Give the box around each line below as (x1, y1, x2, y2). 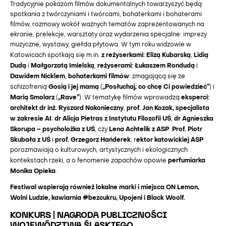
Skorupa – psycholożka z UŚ (10, 126, 95, 133)
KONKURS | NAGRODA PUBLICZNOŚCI (10, 211, 167, 220)
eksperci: (181, 94, 209, 101)
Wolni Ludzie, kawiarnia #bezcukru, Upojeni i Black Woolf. (10, 195, 185, 202)
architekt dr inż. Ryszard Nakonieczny (10, 105, 124, 111)
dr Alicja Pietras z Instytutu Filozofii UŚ (54, 116, 171, 122)
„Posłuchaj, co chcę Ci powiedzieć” (102, 84, 209, 90)
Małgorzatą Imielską (31, 63, 94, 69)
